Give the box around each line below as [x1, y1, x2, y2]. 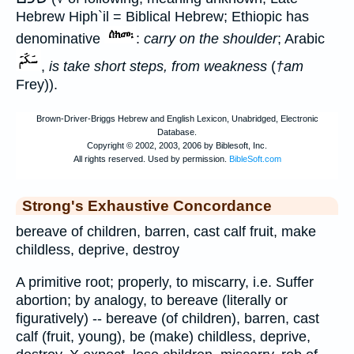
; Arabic [277, 31, 325, 47]
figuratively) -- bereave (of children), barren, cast [16, 310, 319, 326]
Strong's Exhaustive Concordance [22, 197, 272, 215]
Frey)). [16, 77, 58, 93]
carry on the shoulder [144, 31, 277, 47]
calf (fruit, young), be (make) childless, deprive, [16, 328, 311, 345]
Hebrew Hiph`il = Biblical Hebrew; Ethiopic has [16, 9, 309, 25]
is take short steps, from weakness [49, 58, 267, 75]
